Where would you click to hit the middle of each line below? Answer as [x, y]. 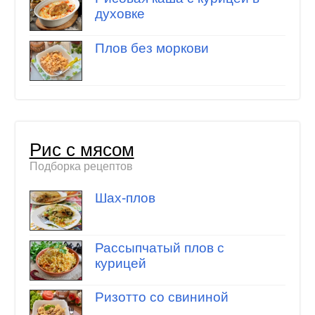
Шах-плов [125, 198]
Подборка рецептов [81, 166]
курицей [120, 263]
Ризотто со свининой [161, 297]
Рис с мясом [82, 149]
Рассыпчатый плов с [159, 247]
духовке [120, 14]
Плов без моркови [152, 48]
